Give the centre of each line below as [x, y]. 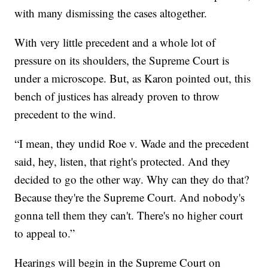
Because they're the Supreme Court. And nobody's [130, 197]
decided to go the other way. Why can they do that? [132, 179]
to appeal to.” [45, 233]
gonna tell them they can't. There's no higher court [129, 215]
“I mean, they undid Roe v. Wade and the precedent [132, 143]
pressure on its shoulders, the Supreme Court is [122, 60]
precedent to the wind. [66, 114]
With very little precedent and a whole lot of [115, 42]
